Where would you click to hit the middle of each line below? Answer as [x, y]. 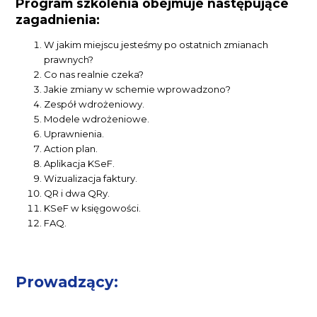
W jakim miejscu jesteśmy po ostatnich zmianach [156, 44]
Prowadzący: [67, 282]
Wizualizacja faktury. [91, 178]
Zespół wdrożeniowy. [94, 104]
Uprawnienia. [74, 133]
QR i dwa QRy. [77, 193]
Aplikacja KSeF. [80, 163]
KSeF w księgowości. [93, 208]
